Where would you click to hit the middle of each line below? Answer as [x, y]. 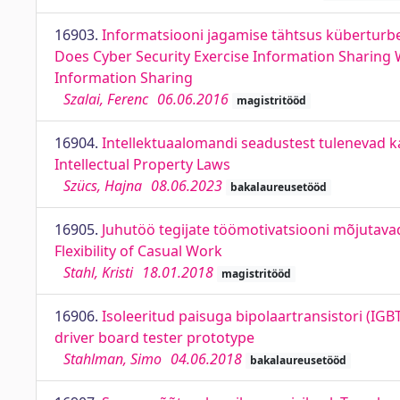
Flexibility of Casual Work [138, 251]
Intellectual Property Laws [142, 164]
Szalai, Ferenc [106, 99]
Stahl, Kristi [98, 272]
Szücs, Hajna [103, 186]
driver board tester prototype [154, 337]
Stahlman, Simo [112, 359]
